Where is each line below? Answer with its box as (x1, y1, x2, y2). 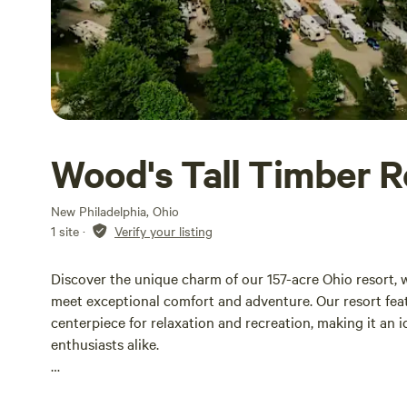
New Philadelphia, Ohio (51, 202, 179, 220)
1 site (51, 222, 79, 240)
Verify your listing (114, 222, 213, 240)
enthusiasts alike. (51, 333, 159, 353)
